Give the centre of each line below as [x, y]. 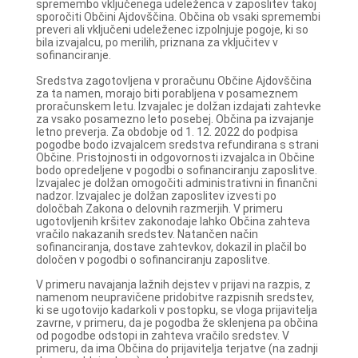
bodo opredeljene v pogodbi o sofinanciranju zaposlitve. [176, 170]
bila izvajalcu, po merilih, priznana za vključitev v [157, 43]
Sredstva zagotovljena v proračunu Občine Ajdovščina [173, 80]
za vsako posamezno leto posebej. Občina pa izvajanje [175, 119]
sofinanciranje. [76, 56]
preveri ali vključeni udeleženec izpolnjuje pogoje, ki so [172, 30]
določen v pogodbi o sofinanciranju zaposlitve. [153, 259]
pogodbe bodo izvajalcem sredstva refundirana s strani [177, 144]
